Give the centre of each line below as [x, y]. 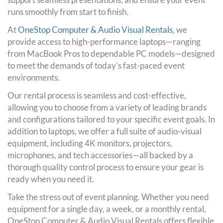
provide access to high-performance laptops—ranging [104, 41]
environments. [34, 77]
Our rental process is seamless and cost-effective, [97, 95]
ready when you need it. [51, 179]
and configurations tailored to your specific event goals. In [111, 119]
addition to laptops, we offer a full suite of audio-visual [105, 131]
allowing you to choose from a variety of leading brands [107, 107]
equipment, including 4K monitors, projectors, [90, 143]
